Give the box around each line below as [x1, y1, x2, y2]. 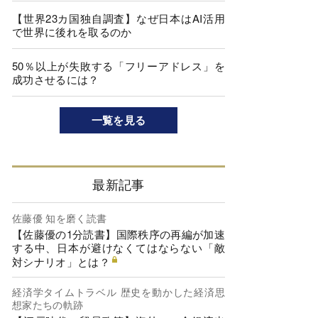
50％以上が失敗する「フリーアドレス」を [12, 58, 225, 73]
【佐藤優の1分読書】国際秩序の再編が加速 [12, 226, 225, 241]
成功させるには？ [12, 72, 99, 87]
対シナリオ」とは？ [12, 253, 110, 269]
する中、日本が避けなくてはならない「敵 [12, 239, 225, 255]
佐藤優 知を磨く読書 [12, 210, 107, 225]
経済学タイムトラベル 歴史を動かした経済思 [12, 285, 225, 300]
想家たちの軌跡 [12, 297, 84, 312]
